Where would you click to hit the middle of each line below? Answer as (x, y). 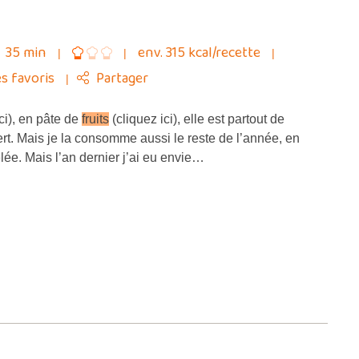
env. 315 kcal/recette (201, 53)
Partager (122, 79)
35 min (26, 53)
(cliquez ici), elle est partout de (197, 119)
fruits (95, 119)
